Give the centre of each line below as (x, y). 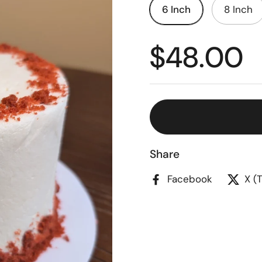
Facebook (190, 179)
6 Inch (176, 9)
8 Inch (238, 9)
